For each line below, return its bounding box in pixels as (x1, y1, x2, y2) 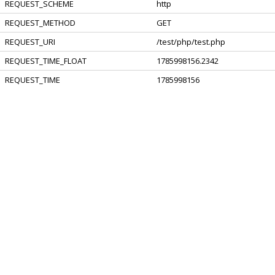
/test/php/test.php (157, 36, 225, 47)
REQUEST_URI (5, 36, 55, 47)
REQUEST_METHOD (5, 17, 76, 28)
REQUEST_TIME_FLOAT (5, 55, 87, 66)
